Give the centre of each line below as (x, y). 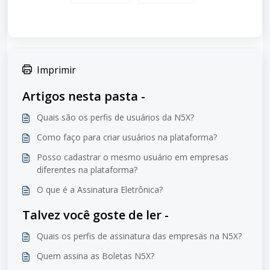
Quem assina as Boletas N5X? (96, 256)
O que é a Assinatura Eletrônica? (100, 190)
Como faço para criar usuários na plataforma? (127, 137)
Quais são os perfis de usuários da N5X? (115, 117)
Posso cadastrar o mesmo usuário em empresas (133, 157)
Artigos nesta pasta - (84, 96)
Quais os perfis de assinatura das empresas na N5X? (139, 236)
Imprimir (56, 70)
